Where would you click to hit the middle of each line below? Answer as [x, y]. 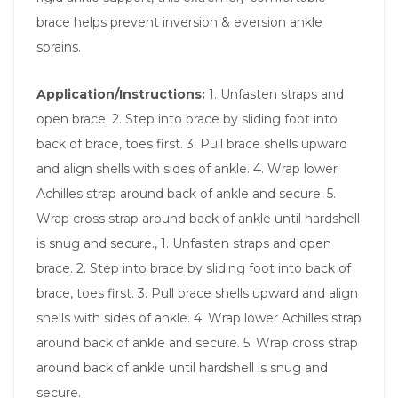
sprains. [59, 47]
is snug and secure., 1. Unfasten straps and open [184, 243]
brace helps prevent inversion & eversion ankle [179, 22]
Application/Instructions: [123, 94]
